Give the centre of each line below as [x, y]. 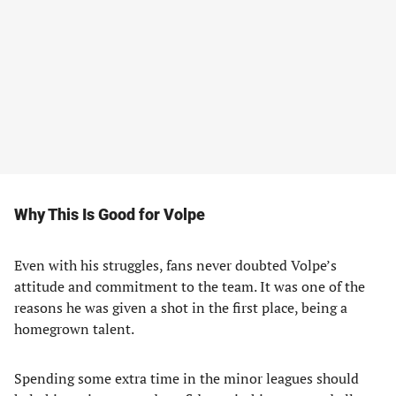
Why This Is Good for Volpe [110, 214]
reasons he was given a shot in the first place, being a [181, 308]
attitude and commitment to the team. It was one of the [190, 286]
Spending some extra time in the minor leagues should [187, 378]
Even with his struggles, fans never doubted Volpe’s [175, 265]
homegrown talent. [74, 329]
